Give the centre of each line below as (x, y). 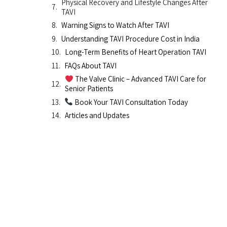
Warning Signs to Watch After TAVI (115, 25)
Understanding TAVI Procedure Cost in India (130, 39)
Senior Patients (89, 89)
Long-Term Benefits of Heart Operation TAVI (136, 52)
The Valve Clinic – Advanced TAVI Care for (140, 79)
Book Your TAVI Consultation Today (131, 102)
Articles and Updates (97, 116)
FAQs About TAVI (90, 65)
